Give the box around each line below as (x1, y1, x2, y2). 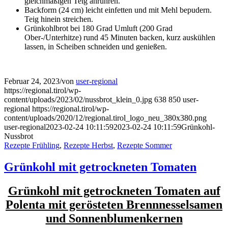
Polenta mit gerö (6, 197, 93, 211)
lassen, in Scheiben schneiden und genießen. (24, 42, 167, 51)
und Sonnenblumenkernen (45, 211, 183, 225)
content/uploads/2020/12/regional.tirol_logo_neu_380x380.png (4, 113, 207, 122)
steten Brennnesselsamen (93, 197, 222, 211)
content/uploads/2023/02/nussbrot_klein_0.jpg (4, 95, 152, 104)
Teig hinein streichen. (24, 14, 93, 23)
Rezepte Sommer (117, 140, 172, 150)
